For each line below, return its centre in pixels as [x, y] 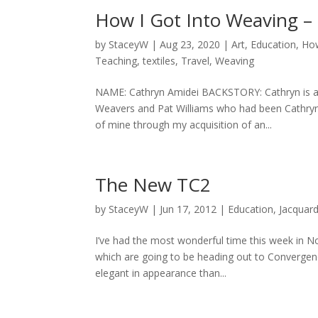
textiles [159, 60]
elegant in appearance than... [161, 273]
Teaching [116, 60]
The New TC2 [153, 184]
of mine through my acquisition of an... [184, 124]
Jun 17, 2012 [188, 209]
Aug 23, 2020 [190, 44]
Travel [196, 60]
